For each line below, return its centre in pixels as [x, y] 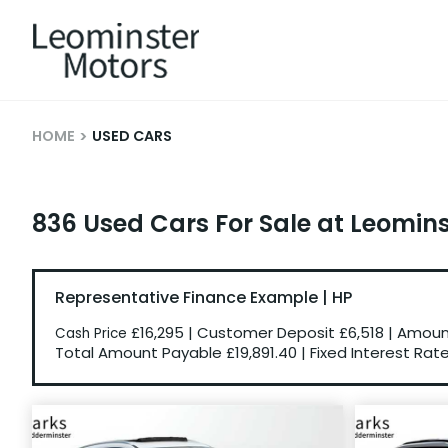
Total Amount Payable [140, 352]
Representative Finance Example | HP [203, 297]
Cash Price [93, 333]
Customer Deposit [268, 332]
